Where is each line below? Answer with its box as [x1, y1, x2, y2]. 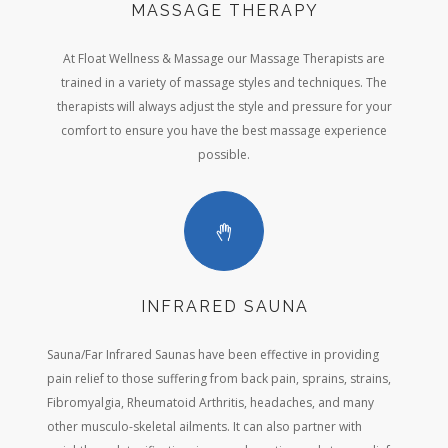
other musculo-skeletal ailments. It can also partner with [47, 418, 362, 436]
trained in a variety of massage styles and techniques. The [61, 74, 387, 92]
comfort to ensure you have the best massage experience [61, 122, 387, 140]
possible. [198, 146, 250, 164]
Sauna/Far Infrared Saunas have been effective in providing [47, 346, 379, 364]
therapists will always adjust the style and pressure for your [56, 98, 392, 116]
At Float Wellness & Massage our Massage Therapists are [63, 50, 385, 68]
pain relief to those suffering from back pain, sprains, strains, [47, 370, 391, 388]
